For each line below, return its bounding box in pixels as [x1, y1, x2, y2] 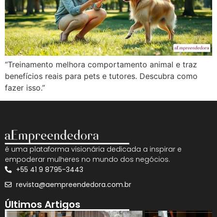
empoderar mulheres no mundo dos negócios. [5, 154, 170, 164]
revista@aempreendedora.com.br [15, 179, 131, 189]
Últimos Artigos [5, 197, 80, 211]
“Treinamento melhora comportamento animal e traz [5, 60, 197, 70]
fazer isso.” [5, 83, 45, 93]
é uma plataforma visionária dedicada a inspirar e [5, 144, 182, 154]
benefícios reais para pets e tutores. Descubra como [5, 71, 198, 81]
